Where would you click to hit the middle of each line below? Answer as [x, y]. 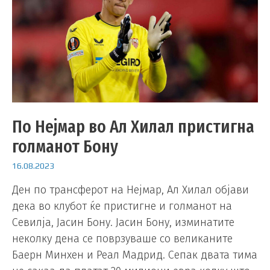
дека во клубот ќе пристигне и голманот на [122, 206]
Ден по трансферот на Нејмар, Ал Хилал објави [130, 190]
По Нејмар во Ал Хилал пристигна [133, 127]
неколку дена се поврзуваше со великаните [122, 238]
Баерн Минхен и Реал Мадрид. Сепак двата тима [135, 255]
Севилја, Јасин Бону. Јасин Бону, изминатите [123, 222]
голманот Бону [65, 147]
